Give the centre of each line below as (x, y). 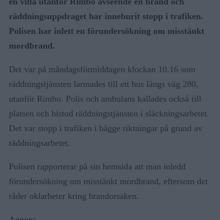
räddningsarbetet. (40, 143)
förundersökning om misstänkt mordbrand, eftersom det (108, 181)
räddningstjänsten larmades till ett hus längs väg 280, (104, 84)
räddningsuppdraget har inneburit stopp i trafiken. (106, 16)
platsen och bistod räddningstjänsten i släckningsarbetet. (109, 113)
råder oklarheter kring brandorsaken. (74, 196)
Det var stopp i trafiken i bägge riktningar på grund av (106, 128)
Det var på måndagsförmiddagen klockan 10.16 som (102, 69)
